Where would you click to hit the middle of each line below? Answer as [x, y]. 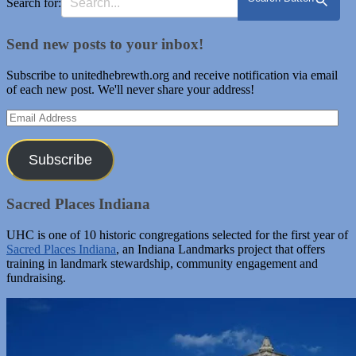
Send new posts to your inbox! [105, 44]
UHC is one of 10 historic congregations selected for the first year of [177, 235]
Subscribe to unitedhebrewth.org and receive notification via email [172, 75]
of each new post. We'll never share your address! [130, 89]
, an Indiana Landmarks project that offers [221, 249]
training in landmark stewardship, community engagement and [162, 263]
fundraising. [36, 278]
